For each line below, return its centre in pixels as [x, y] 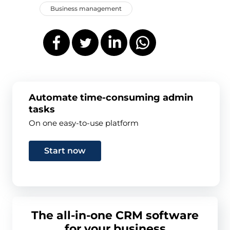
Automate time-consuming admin [111, 98]
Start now [65, 151]
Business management [86, 9]
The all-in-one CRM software [115, 216]
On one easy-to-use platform [83, 123]
